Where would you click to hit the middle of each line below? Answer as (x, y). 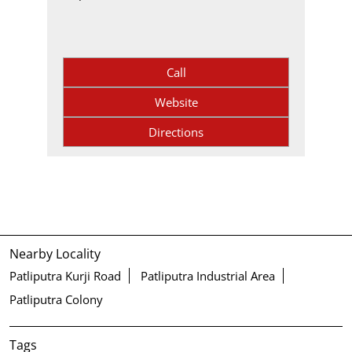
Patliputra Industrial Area (208, 276)
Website (176, 103)
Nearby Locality (55, 254)
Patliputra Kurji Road (65, 276)
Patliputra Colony (56, 300)
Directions (176, 132)
